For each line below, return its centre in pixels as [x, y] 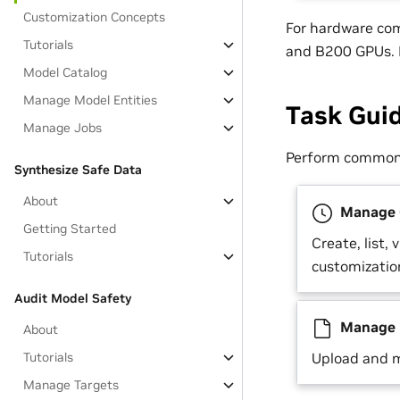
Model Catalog [66, 72]
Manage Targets [71, 385]
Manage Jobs [63, 128]
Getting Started [70, 229]
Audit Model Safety [73, 298]
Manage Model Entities [91, 100]
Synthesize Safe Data [78, 170]
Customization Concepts [95, 17]
